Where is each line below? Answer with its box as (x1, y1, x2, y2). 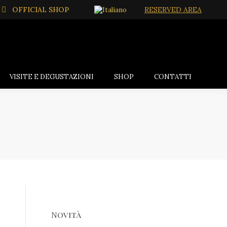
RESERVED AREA (144, 5, 202, 14)
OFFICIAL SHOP (12, 5, 69, 14)
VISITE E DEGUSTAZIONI (10, 72, 94, 81)
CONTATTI (154, 72, 192, 81)
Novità (51, 209, 81, 220)
